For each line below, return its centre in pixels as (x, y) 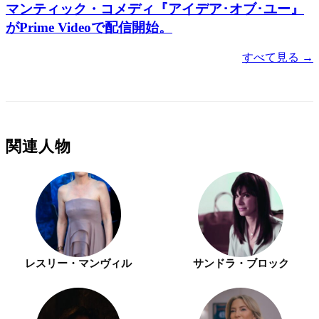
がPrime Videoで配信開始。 (89, 28)
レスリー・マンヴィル (78, 264)
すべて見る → (278, 58)
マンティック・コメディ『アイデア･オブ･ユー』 (155, 9)
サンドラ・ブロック (241, 264)
